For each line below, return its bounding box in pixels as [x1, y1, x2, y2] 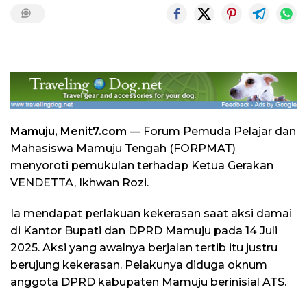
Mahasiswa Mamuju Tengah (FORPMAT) [10, 141, 238, 155]
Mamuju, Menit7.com [10, 124, 127, 138]
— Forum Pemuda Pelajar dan [127, 124, 296, 138]
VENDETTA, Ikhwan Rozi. [10, 175, 149, 189]
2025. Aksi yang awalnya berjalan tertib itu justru [10, 241, 278, 254]
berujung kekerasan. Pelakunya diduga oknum [10, 258, 267, 271]
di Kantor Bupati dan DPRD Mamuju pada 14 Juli [10, 223, 278, 237]
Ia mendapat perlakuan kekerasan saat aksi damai [10, 206, 292, 220]
